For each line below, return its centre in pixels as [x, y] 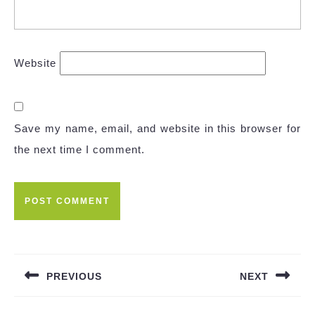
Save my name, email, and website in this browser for [157, 129]
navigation [54, 263]
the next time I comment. [79, 150]
